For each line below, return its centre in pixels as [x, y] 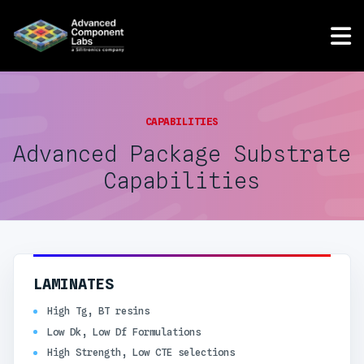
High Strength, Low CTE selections [141, 352]
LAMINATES [74, 284]
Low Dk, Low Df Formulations [123, 331]
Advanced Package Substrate [182, 154]
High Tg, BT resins [98, 311]
